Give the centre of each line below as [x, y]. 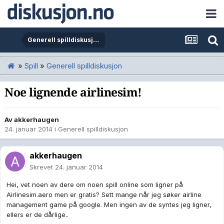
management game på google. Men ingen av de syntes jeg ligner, [109, 205]
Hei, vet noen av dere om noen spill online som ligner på [95, 185]
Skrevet [42, 167]
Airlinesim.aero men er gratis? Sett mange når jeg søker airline [104, 195]
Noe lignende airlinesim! [73, 93]
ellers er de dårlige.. [37, 215]
